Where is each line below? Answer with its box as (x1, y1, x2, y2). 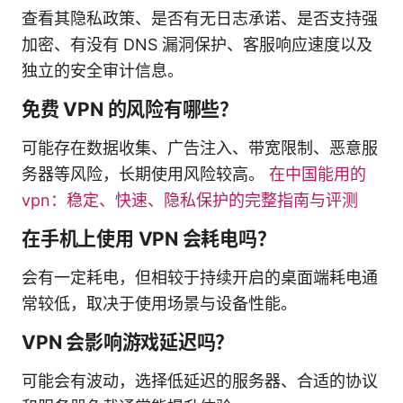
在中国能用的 (269, 164, 366, 184)
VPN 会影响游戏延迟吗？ (22, 330, 235, 354)
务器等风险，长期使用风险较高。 (22, 164, 269, 184)
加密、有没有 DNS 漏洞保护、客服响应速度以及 (22, 34, 372, 54)
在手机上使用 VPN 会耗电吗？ (22, 227, 276, 250)
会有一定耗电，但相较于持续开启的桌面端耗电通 (22, 267, 378, 287)
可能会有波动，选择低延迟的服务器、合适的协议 (22, 371, 378, 390)
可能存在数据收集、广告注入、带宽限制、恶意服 (22, 138, 378, 157)
